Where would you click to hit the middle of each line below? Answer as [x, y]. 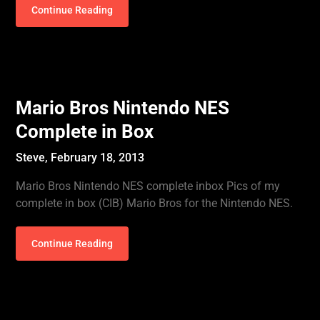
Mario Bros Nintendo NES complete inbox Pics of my [148, 186]
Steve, [34, 157]
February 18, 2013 [98, 157]
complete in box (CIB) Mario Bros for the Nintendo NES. [155, 203]
